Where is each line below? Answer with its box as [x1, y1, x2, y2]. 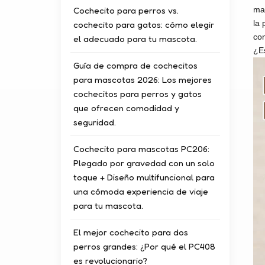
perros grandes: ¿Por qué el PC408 [73, 240, 216, 252]
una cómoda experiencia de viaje [73, 185, 209, 197]
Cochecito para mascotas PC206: [73, 143, 210, 154]
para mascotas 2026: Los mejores [73, 73, 212, 85]
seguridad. [73, 116, 117, 128]
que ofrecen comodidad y [73, 102, 180, 114]
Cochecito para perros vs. [73, 4, 179, 16]
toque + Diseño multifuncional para [73, 171, 215, 183]
